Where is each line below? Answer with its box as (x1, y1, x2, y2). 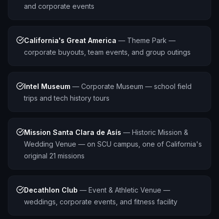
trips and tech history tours (24, 94, 109, 102)
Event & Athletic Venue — (88, 186, 170, 194)
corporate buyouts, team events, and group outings (24, 48, 191, 56)
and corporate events (24, 2, 94, 10)
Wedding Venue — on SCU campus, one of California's (24, 140, 202, 148)
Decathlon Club (24, 186, 78, 194)
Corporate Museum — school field (81, 82, 192, 90)
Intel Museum (24, 82, 70, 90)
